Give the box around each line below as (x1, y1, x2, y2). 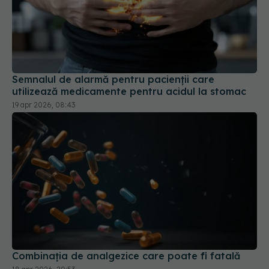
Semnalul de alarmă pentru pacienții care (12, 73, 214, 85)
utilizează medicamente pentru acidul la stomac (12, 85, 246, 97)
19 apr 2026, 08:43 (12, 100, 75, 109)
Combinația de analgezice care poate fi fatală (12, 250, 240, 262)
